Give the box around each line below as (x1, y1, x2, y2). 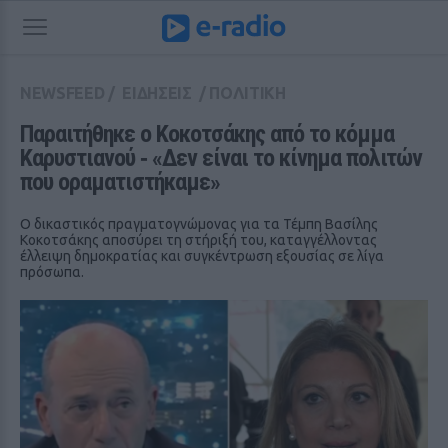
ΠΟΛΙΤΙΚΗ (209, 84, 286, 102)
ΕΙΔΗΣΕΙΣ (122, 84, 192, 102)
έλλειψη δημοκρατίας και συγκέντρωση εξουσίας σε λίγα (20, 248, 384, 264)
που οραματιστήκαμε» (20, 168, 220, 196)
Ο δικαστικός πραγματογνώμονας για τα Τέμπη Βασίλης (20, 216, 378, 232)
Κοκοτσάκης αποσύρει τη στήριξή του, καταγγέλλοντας (20, 232, 377, 248)
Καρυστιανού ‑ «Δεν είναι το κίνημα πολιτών (20, 144, 422, 172)
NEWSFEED (20, 84, 105, 102)
